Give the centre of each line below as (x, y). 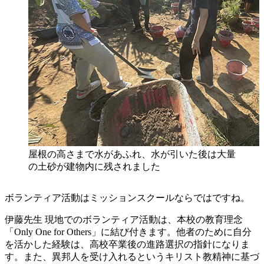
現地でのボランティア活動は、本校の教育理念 (143, 219)
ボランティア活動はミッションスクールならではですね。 (127, 197)
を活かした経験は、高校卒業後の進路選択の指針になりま (127, 244)
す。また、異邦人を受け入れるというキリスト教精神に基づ (132, 256)
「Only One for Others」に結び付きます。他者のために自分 (128, 232)
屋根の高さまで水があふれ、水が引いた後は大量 (132, 154)
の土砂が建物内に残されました (94, 166)
